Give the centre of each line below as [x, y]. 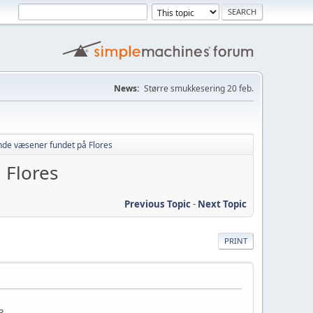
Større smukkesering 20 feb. [199, 88]
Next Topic [222, 204]
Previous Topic [158, 204]
